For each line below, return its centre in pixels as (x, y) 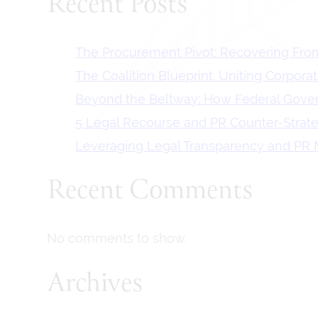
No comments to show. (117, 238)
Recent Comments (150, 192)
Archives (95, 285)
